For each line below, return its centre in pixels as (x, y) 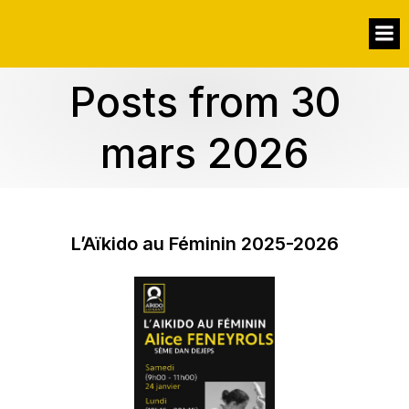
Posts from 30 (204, 102)
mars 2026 (204, 153)
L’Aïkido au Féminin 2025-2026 (204, 244)
